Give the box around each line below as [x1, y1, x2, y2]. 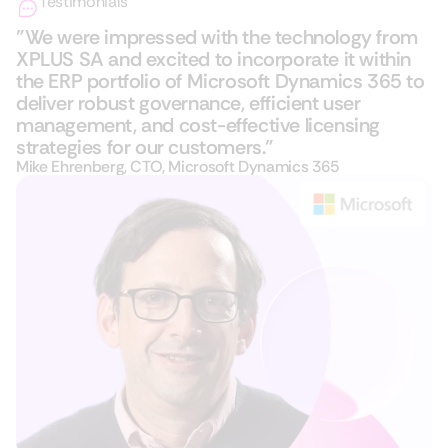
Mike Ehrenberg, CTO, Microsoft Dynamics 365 [16, 156, 339, 177]
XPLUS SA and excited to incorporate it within [16, 46, 412, 72]
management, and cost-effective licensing [16, 112, 381, 138]
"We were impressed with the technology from [16, 24, 418, 50]
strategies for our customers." [16, 134, 275, 160]
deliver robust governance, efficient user [16, 90, 361, 116]
